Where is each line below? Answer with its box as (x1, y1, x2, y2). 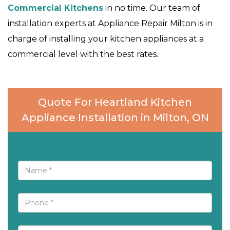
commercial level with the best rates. (8, 49, 158, 60)
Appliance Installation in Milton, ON (21, 111, 209, 124)
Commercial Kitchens (8, 3, 103, 13)
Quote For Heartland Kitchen (38, 96, 192, 109)
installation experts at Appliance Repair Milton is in (8, 18, 213, 29)
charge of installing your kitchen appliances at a (8, 34, 204, 44)
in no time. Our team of (103, 3, 200, 13)
